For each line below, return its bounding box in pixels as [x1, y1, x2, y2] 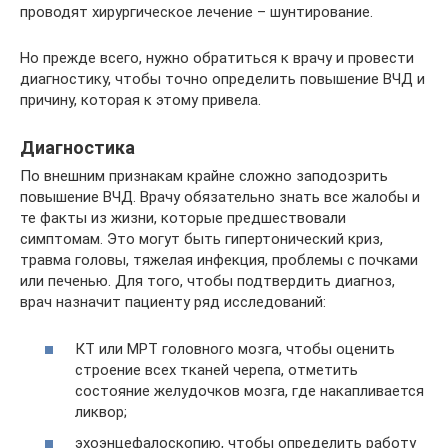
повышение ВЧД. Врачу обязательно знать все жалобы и [20, 188, 420, 206]
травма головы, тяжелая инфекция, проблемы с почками [20, 251, 418, 269]
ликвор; [75, 402, 127, 421]
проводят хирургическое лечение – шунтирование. [20, 3, 373, 21]
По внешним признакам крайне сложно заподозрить [20, 167, 388, 185]
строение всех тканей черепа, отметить [75, 360, 358, 379]
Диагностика [20, 137, 135, 158]
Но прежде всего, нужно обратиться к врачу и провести [20, 49, 414, 67]
